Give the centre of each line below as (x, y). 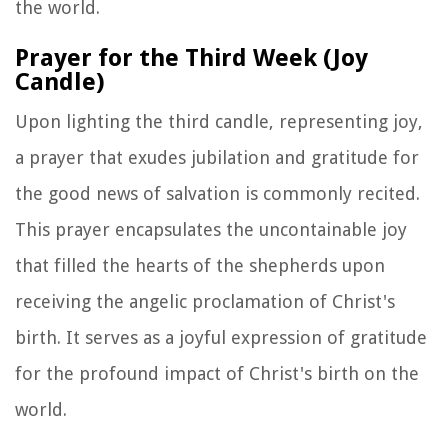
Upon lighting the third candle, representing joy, (219, 121)
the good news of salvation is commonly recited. (217, 193)
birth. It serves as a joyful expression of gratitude (221, 337)
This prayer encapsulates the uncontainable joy (211, 229)
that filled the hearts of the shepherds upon (200, 265)
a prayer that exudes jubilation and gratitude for (217, 157)
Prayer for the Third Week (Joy (191, 57)
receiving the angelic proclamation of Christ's (205, 301)
